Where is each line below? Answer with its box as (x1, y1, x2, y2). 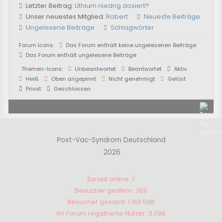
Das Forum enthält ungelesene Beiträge (24, 51, 137, 59)
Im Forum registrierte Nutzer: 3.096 (56, 209, 166, 218)
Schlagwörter (111, 22, 155, 32)
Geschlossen (52, 84, 91, 93)
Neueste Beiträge (144, 11, 201, 21)
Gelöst (166, 74, 186, 83)
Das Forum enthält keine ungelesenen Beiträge (64, 41, 197, 49)
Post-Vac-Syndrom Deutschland (56, 135, 166, 145)
